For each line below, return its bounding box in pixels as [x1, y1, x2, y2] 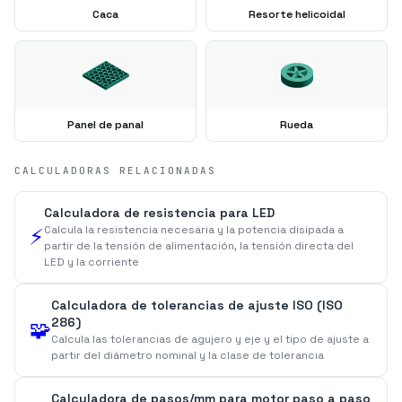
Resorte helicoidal [248, 6, 345, 22]
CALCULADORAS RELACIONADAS [14, 163, 216, 177]
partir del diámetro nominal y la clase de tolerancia [51, 347, 324, 363]
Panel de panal [67, 117, 144, 132]
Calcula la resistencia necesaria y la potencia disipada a [44, 222, 344, 237]
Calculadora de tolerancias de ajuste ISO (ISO [51, 296, 343, 313]
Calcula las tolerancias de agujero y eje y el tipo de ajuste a [51, 331, 369, 346]
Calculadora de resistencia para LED [44, 204, 275, 221]
